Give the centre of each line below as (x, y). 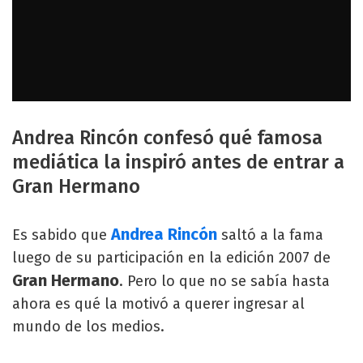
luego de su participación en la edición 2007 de (171, 258)
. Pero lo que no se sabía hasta (224, 282)
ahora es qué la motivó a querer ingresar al (158, 304)
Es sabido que (62, 235)
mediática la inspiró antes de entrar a (178, 162)
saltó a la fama (270, 235)
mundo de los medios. (88, 327)
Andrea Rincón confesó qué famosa (167, 138)
